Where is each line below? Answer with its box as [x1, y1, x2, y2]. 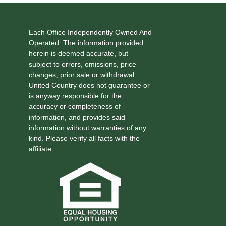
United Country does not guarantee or [28, 81, 150, 89]
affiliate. [28, 144, 53, 153]
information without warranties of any [28, 123, 146, 132]
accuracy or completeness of [28, 102, 121, 110]
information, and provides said [28, 112, 125, 121]
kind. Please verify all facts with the [28, 134, 140, 142]
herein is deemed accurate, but [28, 49, 128, 58]
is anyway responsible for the [28, 91, 122, 100]
